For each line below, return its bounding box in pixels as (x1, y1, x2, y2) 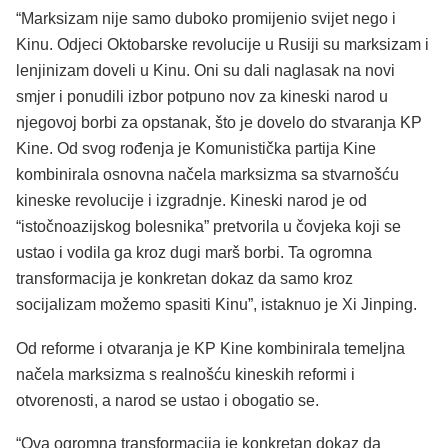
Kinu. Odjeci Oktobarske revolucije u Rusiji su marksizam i (16, 36, 429, 54)
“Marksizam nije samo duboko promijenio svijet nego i (16, 10, 396, 28)
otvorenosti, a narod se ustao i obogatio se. (16, 391, 319, 409)
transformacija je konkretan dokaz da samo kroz (16, 270, 353, 288)
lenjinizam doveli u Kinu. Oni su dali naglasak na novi (16, 62, 395, 80)
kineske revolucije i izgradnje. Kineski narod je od (16, 192, 367, 210)
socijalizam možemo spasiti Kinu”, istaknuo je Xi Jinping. (16, 296, 417, 314)
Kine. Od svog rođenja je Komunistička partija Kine (16, 140, 376, 158)
